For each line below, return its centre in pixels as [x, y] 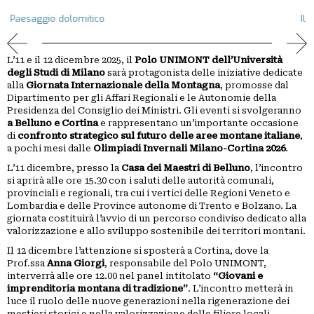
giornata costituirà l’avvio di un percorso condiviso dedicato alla [157, 219]
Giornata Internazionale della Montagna [123, 86]
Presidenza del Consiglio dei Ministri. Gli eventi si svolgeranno [154, 111]
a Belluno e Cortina [53, 123]
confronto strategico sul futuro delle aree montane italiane [159, 136]
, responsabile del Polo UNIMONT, [185, 264]
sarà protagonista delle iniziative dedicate [204, 73]
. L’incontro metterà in [241, 289]
